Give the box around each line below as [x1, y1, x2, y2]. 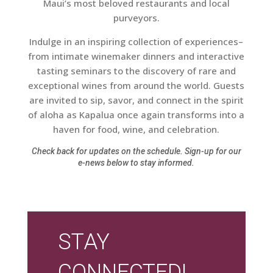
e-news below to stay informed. [78, 158, 195, 168]
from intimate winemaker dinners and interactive [28, 50, 245, 63]
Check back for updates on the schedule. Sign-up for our [31, 146, 241, 157]
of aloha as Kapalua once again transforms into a [28, 108, 245, 121]
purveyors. [113, 12, 160, 24]
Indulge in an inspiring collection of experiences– [29, 35, 244, 48]
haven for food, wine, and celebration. [53, 123, 220, 136]
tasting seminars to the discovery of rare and [37, 65, 236, 77]
